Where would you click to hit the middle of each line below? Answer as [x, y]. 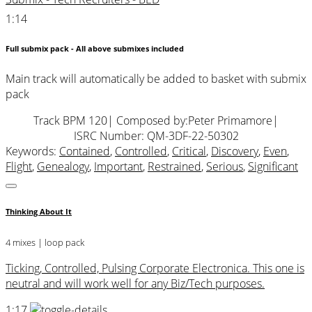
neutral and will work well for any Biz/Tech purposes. [135, 283]
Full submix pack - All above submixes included [95, 48]
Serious [225, 166]
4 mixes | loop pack [45, 242]
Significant [273, 166]
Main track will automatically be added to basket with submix [156, 78]
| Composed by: [148, 120]
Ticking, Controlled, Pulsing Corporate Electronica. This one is [155, 268]
